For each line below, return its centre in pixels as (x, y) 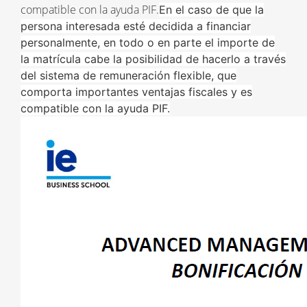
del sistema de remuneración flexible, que (128, 75)
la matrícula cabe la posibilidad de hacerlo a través (153, 59)
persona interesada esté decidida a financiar (136, 26)
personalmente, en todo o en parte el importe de (148, 42)
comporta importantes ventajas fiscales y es (136, 92)
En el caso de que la (211, 10)
